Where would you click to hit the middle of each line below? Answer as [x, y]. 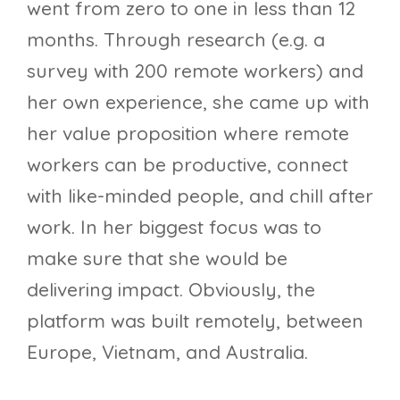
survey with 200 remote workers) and [195, 71]
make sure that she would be [157, 258]
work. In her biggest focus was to [174, 227]
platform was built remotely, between [195, 321]
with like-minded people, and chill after [200, 196]
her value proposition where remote [188, 133]
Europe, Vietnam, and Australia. [167, 352]
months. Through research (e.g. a [176, 40]
